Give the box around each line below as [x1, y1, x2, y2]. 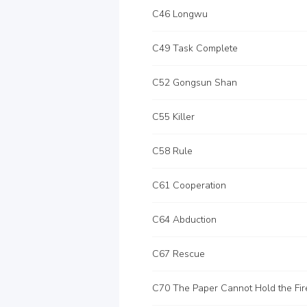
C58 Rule [152, 145, 193, 158]
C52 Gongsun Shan [152, 76, 237, 89]
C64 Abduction [152, 213, 217, 226]
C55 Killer [152, 110, 195, 123]
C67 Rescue [152, 247, 205, 260]
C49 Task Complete [152, 42, 238, 55]
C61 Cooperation [152, 179, 226, 192]
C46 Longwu [152, 8, 208, 21]
